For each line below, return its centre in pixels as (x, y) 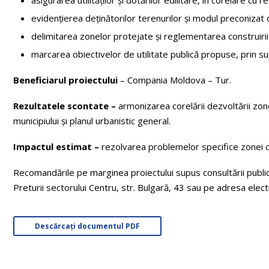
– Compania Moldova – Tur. (174, 80)
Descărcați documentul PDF (87, 226)
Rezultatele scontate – (66, 105)
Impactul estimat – (57, 146)
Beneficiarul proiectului (65, 80)
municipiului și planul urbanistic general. (92, 120)
